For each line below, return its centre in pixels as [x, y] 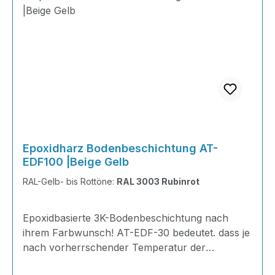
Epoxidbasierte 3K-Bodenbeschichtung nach [126, 218]
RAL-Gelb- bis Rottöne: [70, 181]
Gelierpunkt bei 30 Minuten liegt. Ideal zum [122, 262]
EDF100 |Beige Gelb [76, 162]
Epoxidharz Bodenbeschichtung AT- [120, 148]
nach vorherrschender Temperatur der [114, 247]
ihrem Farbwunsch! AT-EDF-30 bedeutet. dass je [136, 233]
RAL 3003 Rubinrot [158, 181]
